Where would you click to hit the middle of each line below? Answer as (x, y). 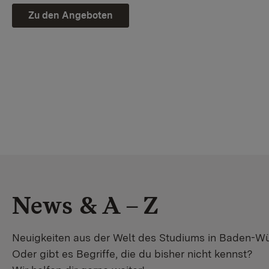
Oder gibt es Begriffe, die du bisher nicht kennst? (132, 254)
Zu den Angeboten (71, 15)
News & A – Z (85, 206)
